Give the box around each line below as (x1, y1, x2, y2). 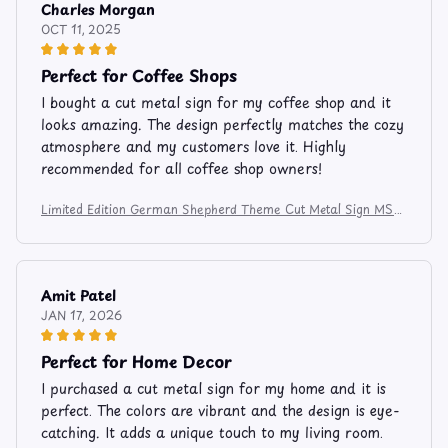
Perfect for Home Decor (41, 348, 232, 373)
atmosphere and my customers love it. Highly (41, 135, 346, 157)
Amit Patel (41, 284, 116, 306)
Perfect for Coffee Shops (41, 62, 237, 87)
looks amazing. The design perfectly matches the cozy (41, 113, 404, 135)
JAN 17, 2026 (41, 305, 122, 324)
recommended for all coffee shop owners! (41, 157, 322, 179)
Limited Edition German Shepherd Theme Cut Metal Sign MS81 (41, 199, 406, 218)
